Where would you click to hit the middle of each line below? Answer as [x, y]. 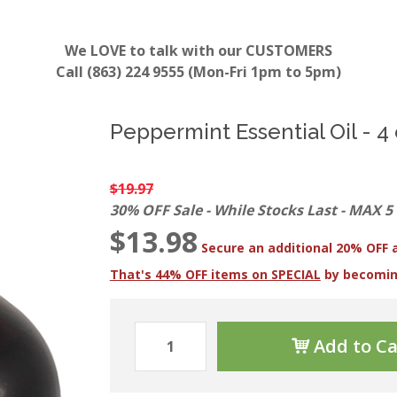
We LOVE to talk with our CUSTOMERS [198, 51]
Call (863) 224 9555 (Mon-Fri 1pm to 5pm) [198, 72]
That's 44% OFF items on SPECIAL [215, 275]
